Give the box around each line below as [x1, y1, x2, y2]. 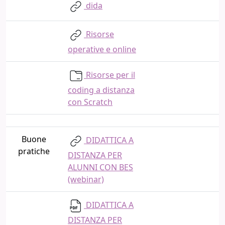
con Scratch [68, 96, 113, 107]
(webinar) [68, 174, 104, 185]
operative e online [68, 44, 136, 55]
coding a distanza [68, 84, 135, 95]
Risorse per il [84, 69, 135, 81]
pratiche [18, 146, 50, 157]
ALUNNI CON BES [68, 162, 133, 173]
